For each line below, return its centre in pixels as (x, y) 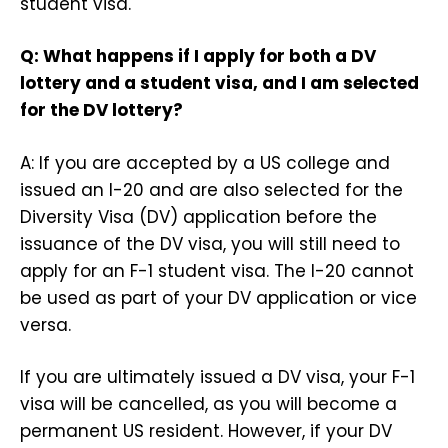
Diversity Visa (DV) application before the (198, 216)
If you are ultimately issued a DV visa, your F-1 (217, 377)
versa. (45, 324)
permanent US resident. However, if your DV (206, 431)
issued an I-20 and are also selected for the (211, 189)
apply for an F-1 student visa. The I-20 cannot (217, 270)
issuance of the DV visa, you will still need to (210, 243)
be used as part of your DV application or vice (218, 297)
